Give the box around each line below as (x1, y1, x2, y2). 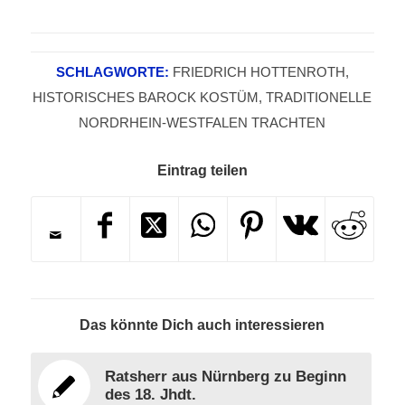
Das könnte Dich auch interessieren (80, 317, 325, 334)
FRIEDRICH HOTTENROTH (172, 64, 345, 80)
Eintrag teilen (156, 163, 248, 179)
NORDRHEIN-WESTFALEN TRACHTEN (79, 115, 326, 131)
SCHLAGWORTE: (55, 64, 169, 80)
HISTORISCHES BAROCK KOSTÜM (33, 89, 259, 106)
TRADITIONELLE (266, 89, 372, 106)
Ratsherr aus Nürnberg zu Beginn (104, 368, 346, 386)
